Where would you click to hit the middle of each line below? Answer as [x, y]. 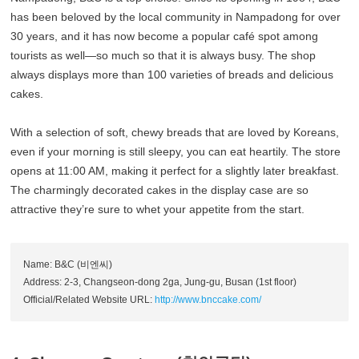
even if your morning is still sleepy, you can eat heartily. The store [176, 152]
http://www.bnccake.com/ [208, 300]
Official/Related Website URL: [89, 300]
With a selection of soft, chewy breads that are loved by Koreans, [175, 133]
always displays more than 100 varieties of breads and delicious [172, 75]
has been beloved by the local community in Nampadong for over [176, 17]
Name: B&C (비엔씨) [68, 265]
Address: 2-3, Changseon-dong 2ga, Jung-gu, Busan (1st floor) [160, 282]
